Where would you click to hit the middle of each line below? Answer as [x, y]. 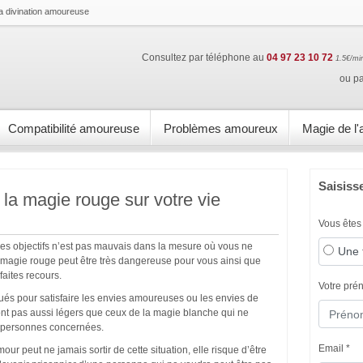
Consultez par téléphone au [204, 58]
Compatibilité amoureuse [74, 128]
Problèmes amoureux [221, 128]
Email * [334, 348]
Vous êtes [340, 224]
